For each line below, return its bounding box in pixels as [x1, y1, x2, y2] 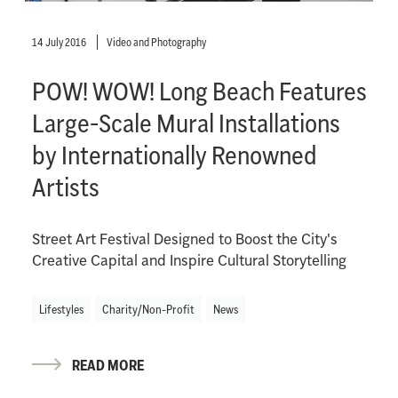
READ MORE [71, 354, 144, 375]
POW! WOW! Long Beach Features [31, 73, 367, 108]
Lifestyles [38, 300, 84, 317]
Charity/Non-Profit [101, 300, 195, 317]
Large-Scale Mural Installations [31, 105, 340, 140]
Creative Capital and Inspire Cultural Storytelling [31, 250, 346, 270]
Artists [31, 169, 99, 204]
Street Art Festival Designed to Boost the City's [31, 228, 338, 249]
